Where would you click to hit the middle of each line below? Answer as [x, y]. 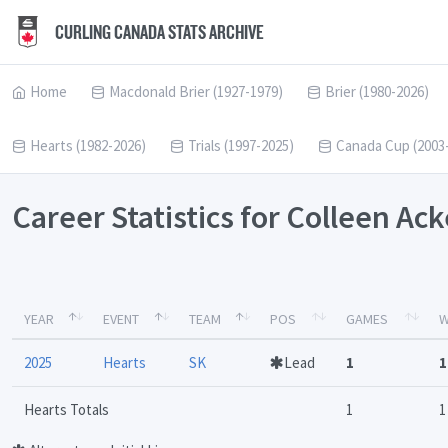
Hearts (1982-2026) [88, 145]
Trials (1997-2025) [241, 145]
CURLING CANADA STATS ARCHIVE [158, 32]
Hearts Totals [66, 410]
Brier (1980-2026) [377, 91]
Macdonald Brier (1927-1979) [196, 91]
